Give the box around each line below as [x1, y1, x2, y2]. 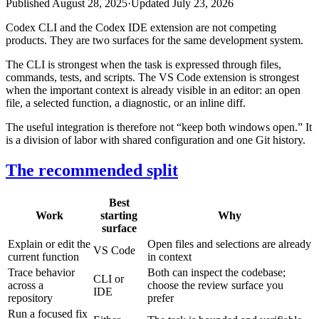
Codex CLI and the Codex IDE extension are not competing [6, 21, 276, 33]
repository [8, 291, 53, 304]
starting [100, 209, 137, 221]
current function [8, 250, 79, 263]
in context [147, 250, 192, 263]
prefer [147, 291, 174, 304]
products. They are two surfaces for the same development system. [6, 33, 303, 46]
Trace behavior [8, 266, 75, 278]
